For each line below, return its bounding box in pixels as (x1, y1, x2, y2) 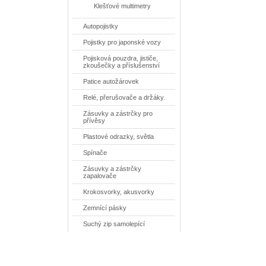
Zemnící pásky (83, 204, 127, 211)
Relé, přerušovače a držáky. (83, 94, 166, 101)
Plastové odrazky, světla (83, 133, 154, 140)
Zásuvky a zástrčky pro (83, 110, 153, 117)
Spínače (83, 149, 107, 156)
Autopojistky (83, 23, 119, 30)
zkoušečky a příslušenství (83, 62, 160, 69)
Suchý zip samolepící (83, 220, 145, 227)
